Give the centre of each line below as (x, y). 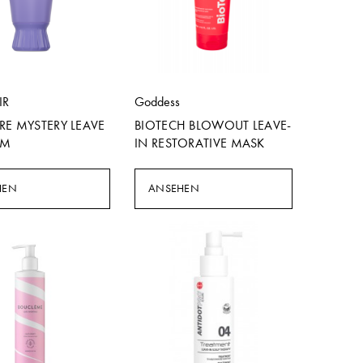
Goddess (157, 102)
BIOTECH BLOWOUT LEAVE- (213, 125)
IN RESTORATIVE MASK (200, 143)
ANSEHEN (174, 188)
